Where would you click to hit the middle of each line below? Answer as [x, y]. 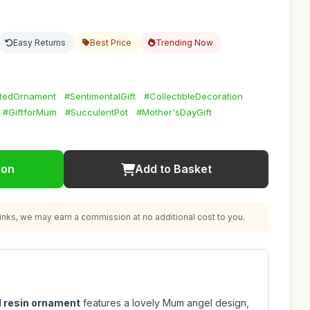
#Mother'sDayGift [174, 112]
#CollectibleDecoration [193, 96]
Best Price [111, 43]
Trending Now [184, 43]
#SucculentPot [97, 112]
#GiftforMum [30, 112]
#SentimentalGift [100, 96]
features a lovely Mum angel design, [165, 303]
